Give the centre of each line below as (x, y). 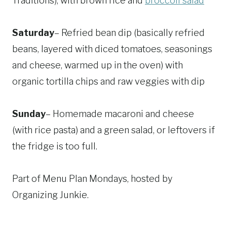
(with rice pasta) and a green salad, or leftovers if (113, 130)
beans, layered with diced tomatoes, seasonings (112, 49)
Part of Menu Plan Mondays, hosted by (92, 179)
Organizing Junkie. (50, 195)
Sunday (29, 114)
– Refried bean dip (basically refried (129, 33)
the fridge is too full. (55, 146)
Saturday (33, 33)
